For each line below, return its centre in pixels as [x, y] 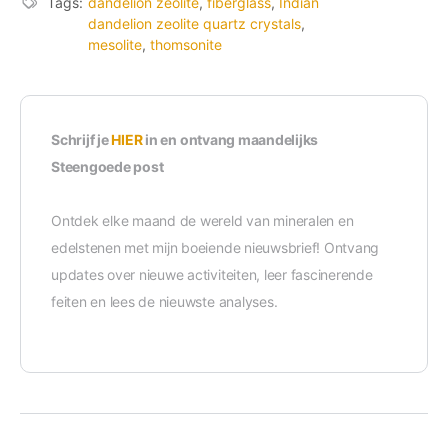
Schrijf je [81, 140]
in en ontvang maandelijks [230, 140]
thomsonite [186, 45]
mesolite [115, 45]
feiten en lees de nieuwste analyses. [164, 302]
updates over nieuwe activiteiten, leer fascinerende [212, 275]
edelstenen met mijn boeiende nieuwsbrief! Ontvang [215, 248]
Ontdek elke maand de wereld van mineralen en [202, 221]
